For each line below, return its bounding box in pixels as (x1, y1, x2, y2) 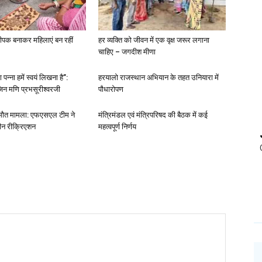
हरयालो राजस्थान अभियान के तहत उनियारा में (98, 73, 219, 82)
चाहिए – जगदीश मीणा (98, 47, 156, 56)
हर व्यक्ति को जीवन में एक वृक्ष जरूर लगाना (98, 36, 209, 44)
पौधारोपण (98, 85, 125, 94)
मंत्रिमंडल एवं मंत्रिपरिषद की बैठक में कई (98, 111, 208, 119)
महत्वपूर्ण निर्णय (98, 122, 136, 131)
